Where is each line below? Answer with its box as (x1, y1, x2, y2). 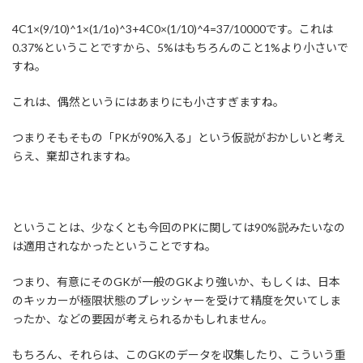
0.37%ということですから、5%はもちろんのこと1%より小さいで (12, 41, 348, 55)
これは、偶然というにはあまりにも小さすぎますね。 (12, 95, 284, 109)
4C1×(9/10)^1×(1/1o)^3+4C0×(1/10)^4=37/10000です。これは (12, 22, 333, 36)
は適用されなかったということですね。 (12, 239, 216, 254)
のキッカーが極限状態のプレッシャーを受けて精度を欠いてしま (12, 293, 341, 308)
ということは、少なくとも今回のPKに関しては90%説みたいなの (12, 220, 345, 235)
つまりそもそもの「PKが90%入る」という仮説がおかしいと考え (12, 130, 345, 145)
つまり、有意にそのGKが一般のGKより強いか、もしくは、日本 (12, 275, 340, 289)
